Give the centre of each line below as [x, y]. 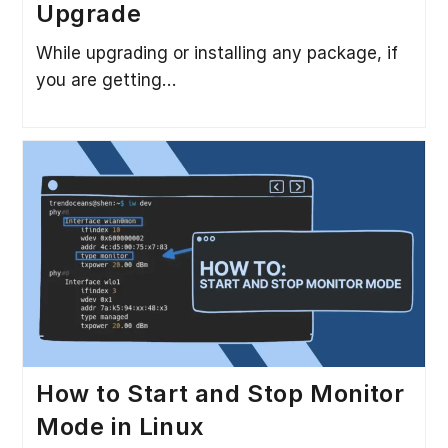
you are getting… [105, 80]
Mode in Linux [120, 426]
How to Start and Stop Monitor [220, 393]
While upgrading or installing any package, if [216, 53]
